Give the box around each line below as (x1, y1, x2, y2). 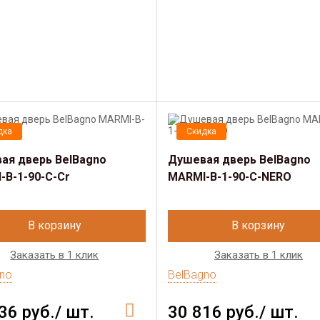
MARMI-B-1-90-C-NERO (167, 170, 291, 184)
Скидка (186, 126, 216, 136)
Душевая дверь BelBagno (167, 153, 311, 166)
